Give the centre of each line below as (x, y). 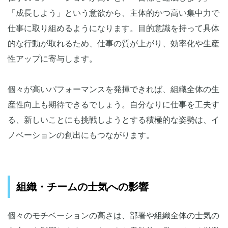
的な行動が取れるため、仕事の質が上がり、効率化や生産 (113, 44)
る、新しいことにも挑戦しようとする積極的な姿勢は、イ (113, 120)
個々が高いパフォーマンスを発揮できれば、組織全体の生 (113, 90)
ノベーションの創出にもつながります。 (81, 135)
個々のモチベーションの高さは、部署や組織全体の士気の (113, 216)
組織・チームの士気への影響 (82, 187)
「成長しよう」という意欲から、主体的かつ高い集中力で (113, 13)
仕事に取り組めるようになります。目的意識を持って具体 (113, 28)
